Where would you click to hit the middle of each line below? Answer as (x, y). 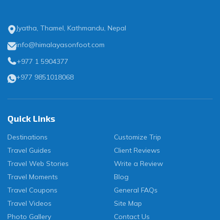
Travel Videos (29, 204)
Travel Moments (33, 177)
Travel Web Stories (38, 164)
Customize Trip (137, 137)
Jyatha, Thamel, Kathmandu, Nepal (71, 28)
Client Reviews (137, 151)
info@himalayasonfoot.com (60, 45)
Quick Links (31, 119)
